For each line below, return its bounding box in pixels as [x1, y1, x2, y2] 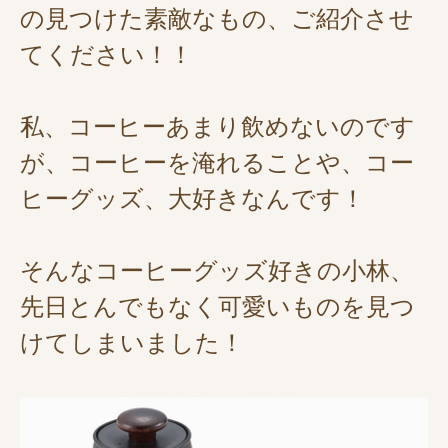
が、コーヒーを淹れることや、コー [20, 148, 414, 177]
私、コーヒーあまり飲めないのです [20, 112, 415, 141]
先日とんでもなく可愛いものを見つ [20, 292, 415, 321]
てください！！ [20, 40, 193, 69]
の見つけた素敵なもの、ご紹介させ [20, 4, 414, 33]
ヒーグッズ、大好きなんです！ [20, 184, 365, 213]
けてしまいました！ [20, 328, 244, 357]
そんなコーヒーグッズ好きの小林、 [20, 256, 414, 285]
